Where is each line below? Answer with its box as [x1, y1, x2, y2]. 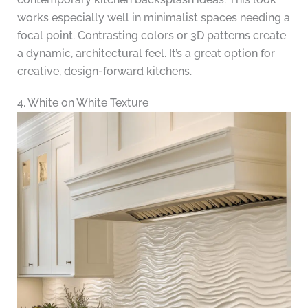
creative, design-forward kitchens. [16, 65, 192, 78]
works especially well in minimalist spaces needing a [16, 11, 290, 25]
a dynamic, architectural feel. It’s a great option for [16, 47, 275, 60]
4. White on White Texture [16, 96, 148, 110]
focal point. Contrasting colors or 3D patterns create [16, 29, 286, 43]
